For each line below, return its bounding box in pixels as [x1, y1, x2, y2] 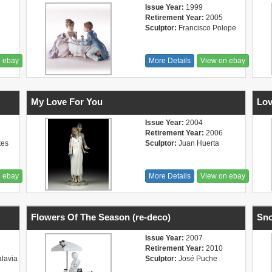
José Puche [176, 254, 217, 263]
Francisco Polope [176, 24, 236, 32]
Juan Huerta [176, 139, 219, 148]
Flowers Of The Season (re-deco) [30, 212, 171, 222]
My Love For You [30, 97, 103, 107]
